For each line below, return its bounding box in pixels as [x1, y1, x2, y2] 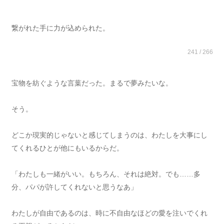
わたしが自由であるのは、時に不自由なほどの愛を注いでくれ [11, 209, 207, 217]
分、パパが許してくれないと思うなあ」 [11, 183, 137, 191]
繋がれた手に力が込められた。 [11, 24, 109, 32]
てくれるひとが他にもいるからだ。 [11, 144, 123, 152]
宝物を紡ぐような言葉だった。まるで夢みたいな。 [11, 79, 172, 87]
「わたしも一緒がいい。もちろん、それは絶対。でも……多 [11, 170, 200, 178]
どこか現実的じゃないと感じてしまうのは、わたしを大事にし [11, 131, 207, 139]
